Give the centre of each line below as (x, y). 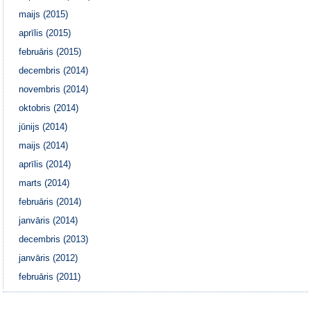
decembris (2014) (54, 70)
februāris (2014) (50, 201)
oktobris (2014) (49, 108)
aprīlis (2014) (45, 164)
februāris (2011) (50, 276)
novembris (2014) (54, 89)
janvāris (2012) (49, 258)
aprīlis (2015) (45, 33)
